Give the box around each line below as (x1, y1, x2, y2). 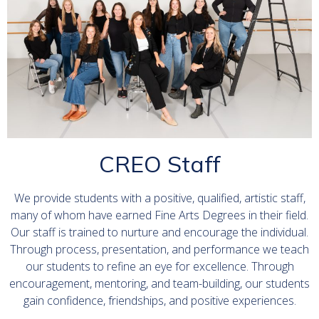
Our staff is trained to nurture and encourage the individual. (11, 224, 308, 240)
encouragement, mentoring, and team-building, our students (9, 275, 310, 291)
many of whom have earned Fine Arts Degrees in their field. (11, 206, 308, 223)
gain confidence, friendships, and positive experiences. (23, 292, 296, 308)
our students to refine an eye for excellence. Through (25, 258, 294, 274)
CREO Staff (98, 149, 221, 178)
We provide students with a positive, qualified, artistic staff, (14, 189, 305, 206)
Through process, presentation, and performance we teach (10, 241, 309, 257)
